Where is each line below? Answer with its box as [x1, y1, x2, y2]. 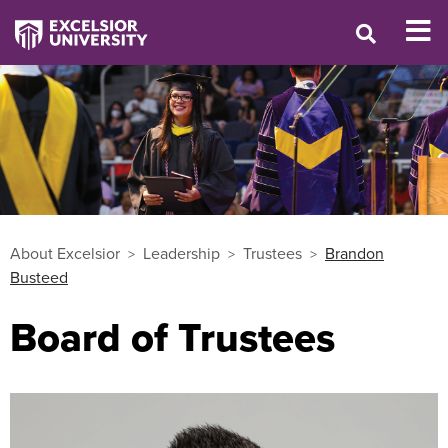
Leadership [143, 242, 220, 264]
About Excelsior [10, 242, 120, 264]
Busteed [10, 266, 68, 288]
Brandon [325, 242, 384, 264]
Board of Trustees [10, 308, 335, 366]
